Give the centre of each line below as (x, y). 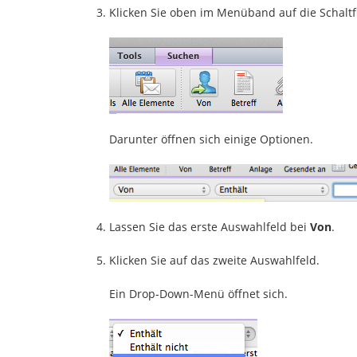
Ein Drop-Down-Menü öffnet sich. (198, 293)
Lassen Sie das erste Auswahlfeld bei (210, 226)
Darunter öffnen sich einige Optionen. (211, 139)
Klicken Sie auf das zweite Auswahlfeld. (214, 260)
